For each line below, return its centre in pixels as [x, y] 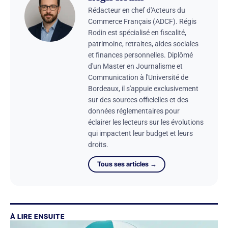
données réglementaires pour [134, 111]
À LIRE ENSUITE [38, 216]
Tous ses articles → [127, 164]
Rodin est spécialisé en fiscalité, [137, 33]
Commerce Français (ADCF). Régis [142, 22]
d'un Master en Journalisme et [135, 66]
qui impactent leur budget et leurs [140, 134]
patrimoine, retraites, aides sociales [143, 44]
